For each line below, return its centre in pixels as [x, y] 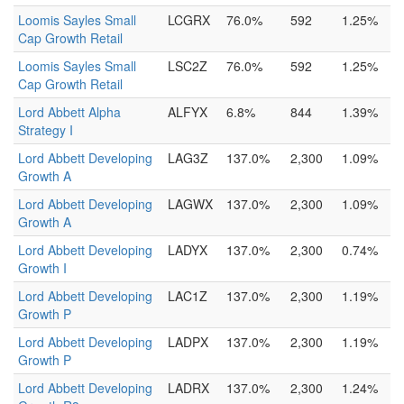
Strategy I [46, 130]
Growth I [42, 268]
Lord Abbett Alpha [69, 112]
